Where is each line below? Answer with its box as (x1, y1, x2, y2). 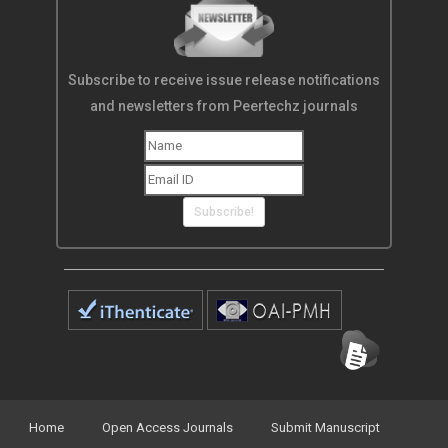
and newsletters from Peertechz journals (90, 98, 358, 115)
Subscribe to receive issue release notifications (68, 72, 380, 89)
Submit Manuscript (271, 420, 380, 436)
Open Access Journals (102, 420, 233, 436)
